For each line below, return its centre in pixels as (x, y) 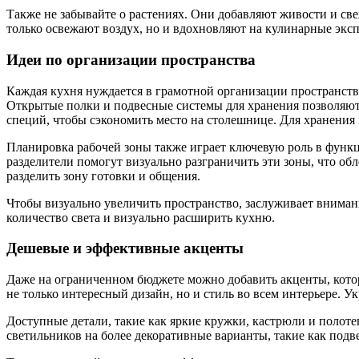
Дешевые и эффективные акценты (125, 248)
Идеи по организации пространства (131, 59)
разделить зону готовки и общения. (103, 175)
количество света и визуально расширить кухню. (141, 217)
